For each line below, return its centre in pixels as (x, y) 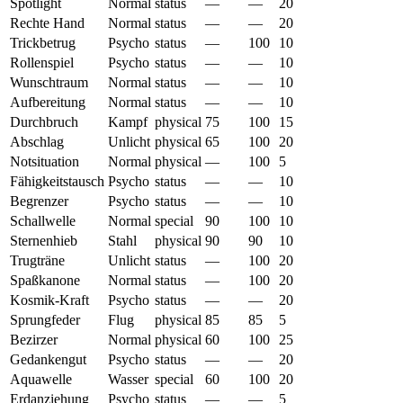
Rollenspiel (42, 62)
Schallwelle (43, 220)
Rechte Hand (47, 22)
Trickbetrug (43, 42)
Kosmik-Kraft (49, 300)
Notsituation (45, 161)
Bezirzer (34, 339)
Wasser (128, 379)
